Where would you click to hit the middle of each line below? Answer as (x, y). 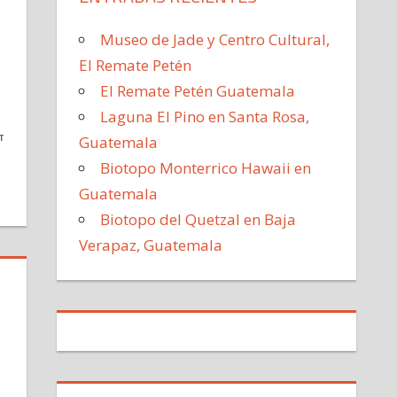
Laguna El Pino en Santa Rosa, (205, 116)
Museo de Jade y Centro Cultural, (215, 39)
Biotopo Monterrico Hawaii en (206, 167)
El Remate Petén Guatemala (198, 90)
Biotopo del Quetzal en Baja (198, 219)
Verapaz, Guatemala (151, 245)
